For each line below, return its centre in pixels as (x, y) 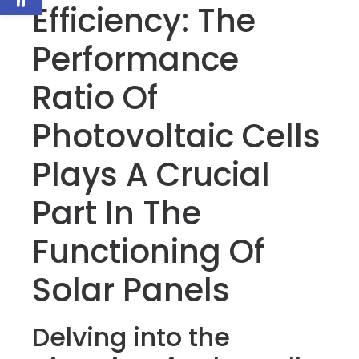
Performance (135, 59)
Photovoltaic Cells (176, 136)
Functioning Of (148, 252)
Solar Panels (131, 290)
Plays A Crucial (151, 175)
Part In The (117, 213)
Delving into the (131, 337)
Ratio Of (95, 98)
